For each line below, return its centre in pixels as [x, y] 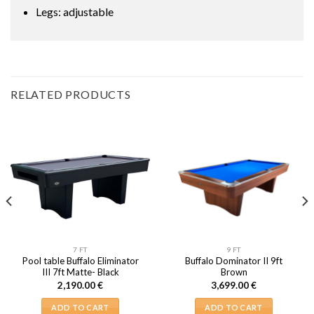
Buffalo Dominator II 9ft [234, 261]
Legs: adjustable [74, 11]
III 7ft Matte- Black [80, 272]
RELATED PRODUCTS [71, 95]
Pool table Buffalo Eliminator [80, 261]
